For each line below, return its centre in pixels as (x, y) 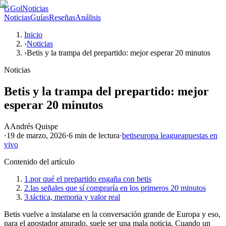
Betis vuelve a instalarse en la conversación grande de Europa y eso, (112, 214)
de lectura (103, 135)
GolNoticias (29, 8)
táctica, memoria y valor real (75, 197)
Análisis (88, 17)
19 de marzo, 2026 (36, 135)
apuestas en (199, 135)
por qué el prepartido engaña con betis (91, 179)
